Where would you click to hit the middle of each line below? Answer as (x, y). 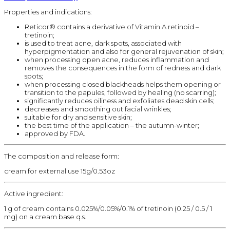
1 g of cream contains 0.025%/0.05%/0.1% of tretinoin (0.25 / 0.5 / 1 (108, 208)
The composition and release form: (62, 156)
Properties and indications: (48, 12)
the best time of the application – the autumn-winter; (112, 125)
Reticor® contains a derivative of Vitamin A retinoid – (112, 26)
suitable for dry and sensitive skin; (78, 117)
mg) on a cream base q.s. (45, 216)
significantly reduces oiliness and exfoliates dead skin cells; (120, 100)
